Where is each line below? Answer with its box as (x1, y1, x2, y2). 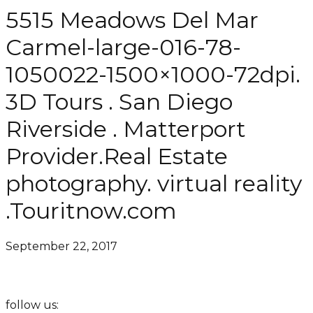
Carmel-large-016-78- (6, 34, 241, 61)
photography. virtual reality (6, 170, 302, 198)
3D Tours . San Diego (6, 88, 233, 116)
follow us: (6, 298, 59, 312)
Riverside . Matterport (6, 115, 246, 143)
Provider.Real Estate (6, 143, 228, 170)
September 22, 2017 (6, 239, 117, 253)
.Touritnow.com (6, 197, 177, 225)
